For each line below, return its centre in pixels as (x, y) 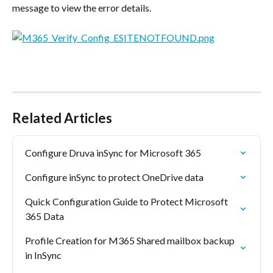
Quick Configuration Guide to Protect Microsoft (127, 201)
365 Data (44, 216)
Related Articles (62, 118)
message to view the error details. (82, 7)
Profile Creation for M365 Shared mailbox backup (131, 240)
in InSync (43, 255)
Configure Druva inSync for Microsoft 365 (113, 152)
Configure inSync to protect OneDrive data (114, 177)
